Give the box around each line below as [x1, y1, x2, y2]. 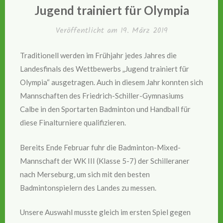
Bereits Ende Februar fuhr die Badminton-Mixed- [20, 142, 181, 152]
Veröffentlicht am [55, 24, 120, 37]
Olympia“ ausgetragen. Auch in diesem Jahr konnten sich [20, 78, 203, 87]
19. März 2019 [120, 24, 168, 37]
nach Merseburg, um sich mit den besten [20, 169, 150, 179]
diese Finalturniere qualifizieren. [20, 118, 126, 127]
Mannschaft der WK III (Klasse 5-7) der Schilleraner [20, 156, 190, 165]
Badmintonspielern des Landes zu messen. [20, 183, 156, 192]
